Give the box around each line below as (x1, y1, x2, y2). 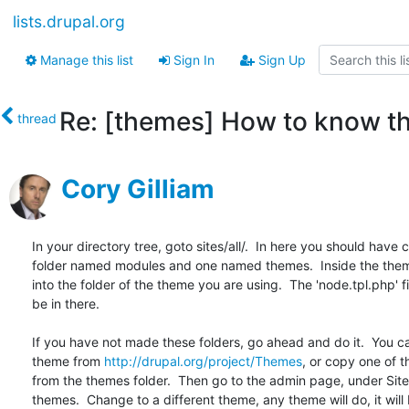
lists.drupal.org (13, 12, 125, 32)
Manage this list (37, 52, 133, 68)
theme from (32, 353, 104, 370)
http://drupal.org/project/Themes (104, 353, 302, 370)
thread (17, 110, 57, 127)
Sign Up (255, 52, 306, 68)
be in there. (32, 296, 100, 312)
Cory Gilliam (61, 173, 215, 205)
